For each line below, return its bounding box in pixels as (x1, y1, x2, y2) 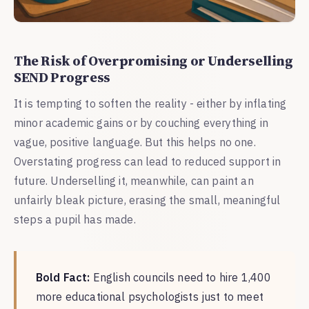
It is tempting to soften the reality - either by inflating (14, 96, 287, 110)
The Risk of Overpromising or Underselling (14, 50, 293, 70)
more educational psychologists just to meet (36, 289, 263, 303)
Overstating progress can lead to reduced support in (14, 154, 281, 168)
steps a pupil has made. (14, 212, 136, 226)
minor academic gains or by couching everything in (14, 115, 268, 130)
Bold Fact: (36, 270, 90, 284)
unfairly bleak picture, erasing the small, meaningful (14, 192, 281, 207)
